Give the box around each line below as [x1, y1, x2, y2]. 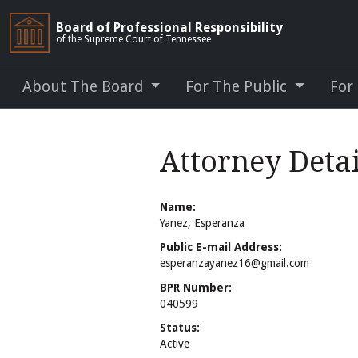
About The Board [22, 78, 147, 96]
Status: [160, 320, 200, 334]
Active [160, 336, 189, 350]
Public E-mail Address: [160, 241, 282, 254]
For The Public [185, 78, 292, 96]
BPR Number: [160, 280, 232, 294]
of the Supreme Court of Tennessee [56, 34, 211, 45]
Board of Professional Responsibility [56, 20, 283, 35]
